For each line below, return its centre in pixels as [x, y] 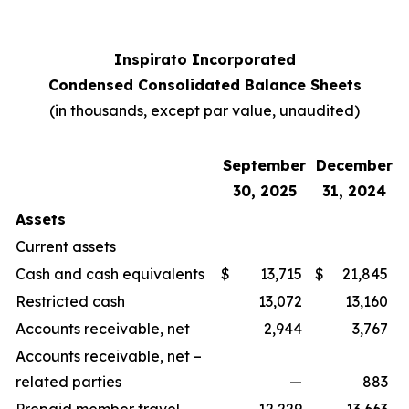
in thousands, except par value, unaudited [204, 110]
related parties [68, 381]
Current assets [66, 246]
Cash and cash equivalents [110, 273]
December [354, 165]
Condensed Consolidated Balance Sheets [204, 84]
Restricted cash [70, 301]
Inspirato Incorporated [204, 59]
